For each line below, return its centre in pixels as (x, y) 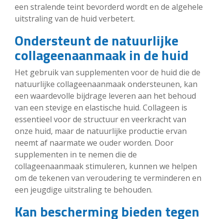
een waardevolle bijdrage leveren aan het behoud (105, 96)
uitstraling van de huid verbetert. (75, 18)
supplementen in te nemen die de (76, 154)
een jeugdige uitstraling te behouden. (84, 189)
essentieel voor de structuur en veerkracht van (100, 119)
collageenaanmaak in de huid (102, 55)
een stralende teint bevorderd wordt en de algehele (109, 7)
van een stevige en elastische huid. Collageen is (101, 107)
